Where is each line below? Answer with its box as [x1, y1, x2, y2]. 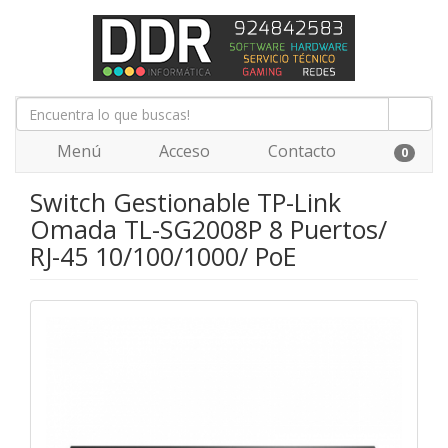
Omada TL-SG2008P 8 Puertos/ [30, 212, 387, 246]
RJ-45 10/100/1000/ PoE [30, 239, 297, 273]
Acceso [155, 140, 210, 162]
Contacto [264, 140, 336, 162]
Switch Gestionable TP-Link [30, 185, 341, 219]
